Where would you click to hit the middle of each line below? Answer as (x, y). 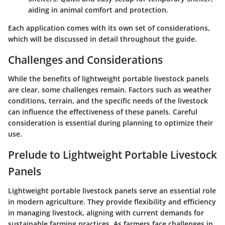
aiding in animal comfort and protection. (98, 10)
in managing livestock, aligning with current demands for (106, 212)
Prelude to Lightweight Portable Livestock (113, 155)
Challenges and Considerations (85, 60)
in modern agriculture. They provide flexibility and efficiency (112, 201)
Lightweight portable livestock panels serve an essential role (112, 190)
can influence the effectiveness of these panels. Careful (103, 112)
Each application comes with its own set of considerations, (109, 28)
